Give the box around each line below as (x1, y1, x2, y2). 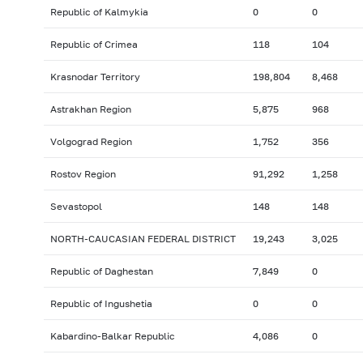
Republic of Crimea (49, 38, 138, 51)
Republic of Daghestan (49, 265, 153, 278)
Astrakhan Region (49, 103, 131, 116)
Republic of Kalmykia (49, 6, 148, 19)
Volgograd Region (49, 135, 132, 148)
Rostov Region (49, 168, 116, 181)
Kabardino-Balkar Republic (49, 330, 175, 343)
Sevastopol (49, 200, 102, 213)
